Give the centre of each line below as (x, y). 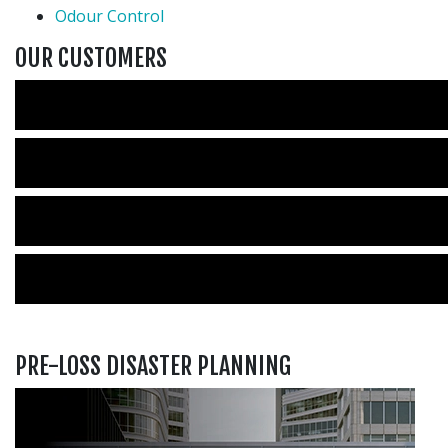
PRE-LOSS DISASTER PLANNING (153, 365)
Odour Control (109, 15)
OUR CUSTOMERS (91, 57)
